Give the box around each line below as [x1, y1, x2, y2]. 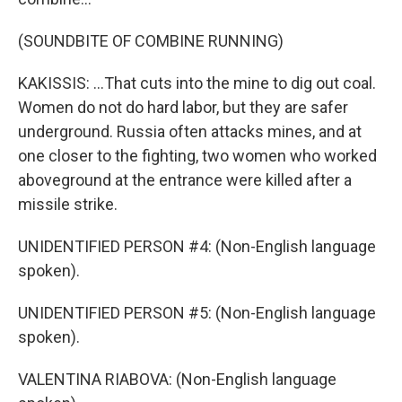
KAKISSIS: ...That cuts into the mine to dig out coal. [18, 74, 376, 92]
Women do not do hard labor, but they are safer [18, 98, 348, 117]
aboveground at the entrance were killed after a [18, 170, 352, 189]
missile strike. [18, 195, 118, 214]
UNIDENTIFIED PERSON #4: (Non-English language [18, 237, 376, 256]
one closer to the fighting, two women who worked [18, 146, 377, 165]
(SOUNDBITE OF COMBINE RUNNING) [18, 31, 284, 50]
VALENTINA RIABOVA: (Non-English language [18, 370, 336, 389]
